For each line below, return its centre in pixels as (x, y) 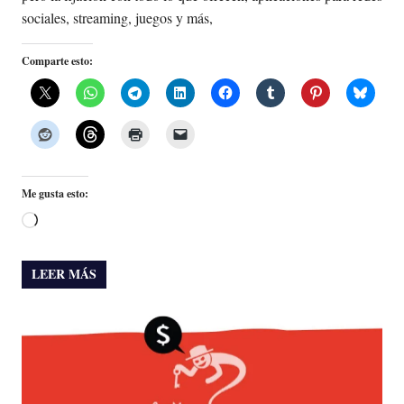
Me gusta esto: (55, 194)
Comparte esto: (57, 61)
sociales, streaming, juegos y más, (117, 18)
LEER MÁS (64, 274)
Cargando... (70, 222)
